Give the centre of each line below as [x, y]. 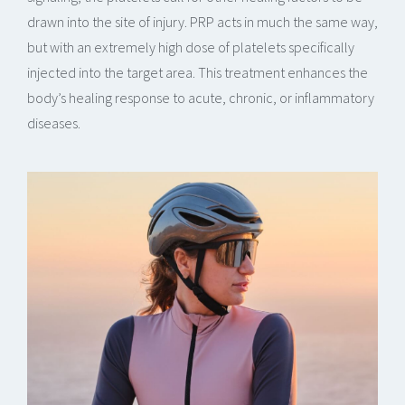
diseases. [54, 123]
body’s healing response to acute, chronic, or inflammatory [201, 98]
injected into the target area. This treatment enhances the [198, 73]
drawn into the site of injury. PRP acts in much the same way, [202, 22]
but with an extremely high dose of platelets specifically [191, 47]
